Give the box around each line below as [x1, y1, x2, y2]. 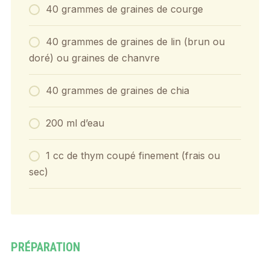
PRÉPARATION [10, 239, 80, 254]
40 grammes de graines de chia [45, 84, 189, 96]
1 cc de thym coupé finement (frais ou [45, 149, 220, 162]
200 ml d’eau [45, 116, 104, 129]
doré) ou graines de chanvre [28, 51, 160, 64]
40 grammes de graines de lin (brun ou [45, 35, 225, 48]
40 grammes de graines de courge [45, 2, 203, 15]
